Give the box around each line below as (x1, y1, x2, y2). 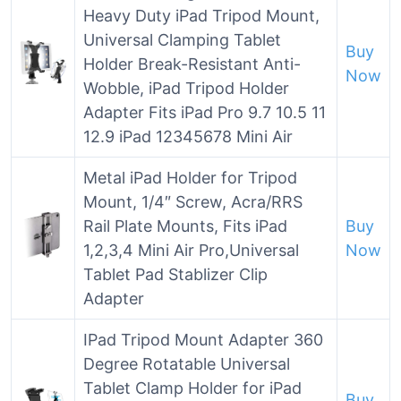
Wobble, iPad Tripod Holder (83, 79, 289, 98)
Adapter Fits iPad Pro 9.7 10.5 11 (83, 103, 326, 122)
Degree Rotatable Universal (83, 354, 290, 373)
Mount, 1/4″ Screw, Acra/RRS (83, 192, 303, 211)
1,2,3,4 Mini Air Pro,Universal (83, 241, 299, 260)
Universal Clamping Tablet (83, 30, 281, 49)
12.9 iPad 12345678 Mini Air (83, 127, 293, 146)
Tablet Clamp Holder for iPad (83, 379, 302, 397)
